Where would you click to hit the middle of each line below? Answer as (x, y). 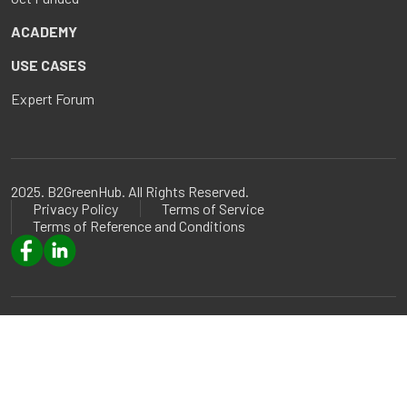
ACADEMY (44, 31)
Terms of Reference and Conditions (139, 225)
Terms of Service (213, 208)
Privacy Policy (75, 208)
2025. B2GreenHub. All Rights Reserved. (130, 191)
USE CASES (49, 65)
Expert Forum (53, 98)
